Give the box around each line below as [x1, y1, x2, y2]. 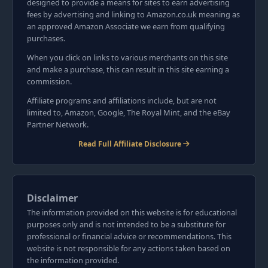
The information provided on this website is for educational [27, 207, 237, 218]
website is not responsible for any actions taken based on [27, 243, 230, 254]
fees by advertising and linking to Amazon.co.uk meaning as [27, 9, 240, 20]
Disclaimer [27, 191, 78, 205]
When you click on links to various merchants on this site [27, 52, 228, 63]
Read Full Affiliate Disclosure [78, 139, 183, 150]
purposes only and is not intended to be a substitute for [27, 219, 226, 230]
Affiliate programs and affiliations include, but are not [27, 95, 217, 106]
